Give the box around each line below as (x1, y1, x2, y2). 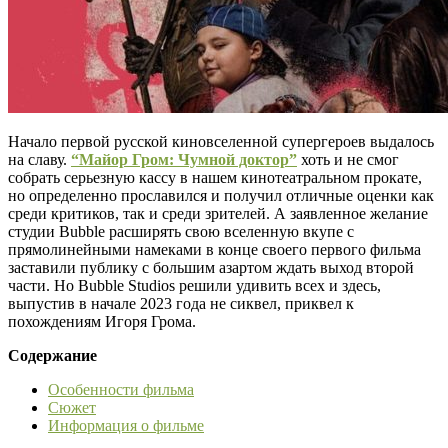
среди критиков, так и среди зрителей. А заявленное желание (8, 204, 428, 222)
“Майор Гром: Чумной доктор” (71, 150, 297, 168)
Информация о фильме (48, 416, 204, 434)
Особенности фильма (48, 380, 194, 398)
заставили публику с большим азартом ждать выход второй (8, 258, 414, 276)
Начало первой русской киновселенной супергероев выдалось (8, 132, 434, 150)
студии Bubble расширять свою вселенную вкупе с (8, 222, 354, 240)
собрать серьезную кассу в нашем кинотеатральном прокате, (8, 168, 422, 186)
